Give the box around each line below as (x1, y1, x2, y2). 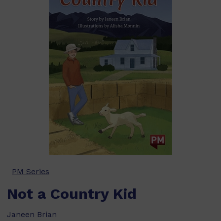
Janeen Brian (7, 210, 57, 219)
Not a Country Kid (7, 185, 137, 202)
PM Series (12, 167, 49, 176)
